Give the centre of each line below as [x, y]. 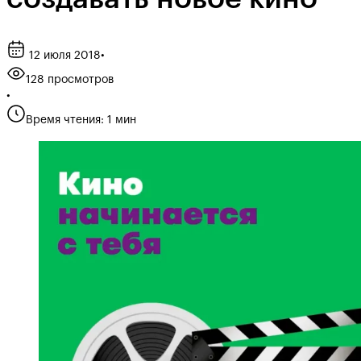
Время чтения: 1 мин [81, 120]
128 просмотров [70, 79]
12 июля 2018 [63, 55]
